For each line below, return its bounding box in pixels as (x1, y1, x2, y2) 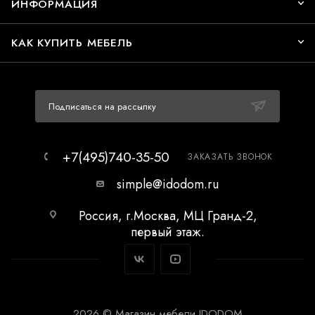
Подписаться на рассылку (49, 100, 156, 113)
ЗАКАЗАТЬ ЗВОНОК (187, 150, 273, 163)
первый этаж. (131, 223, 205, 241)
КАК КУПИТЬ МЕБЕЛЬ (11, 34, 133, 51)
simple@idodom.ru (117, 175, 219, 193)
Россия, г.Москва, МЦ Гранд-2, (78, 207, 257, 225)
